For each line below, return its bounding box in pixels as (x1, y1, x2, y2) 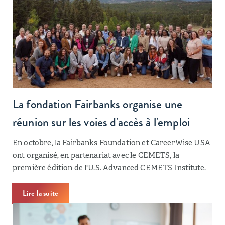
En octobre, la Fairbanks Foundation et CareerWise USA (13, 138, 210, 147)
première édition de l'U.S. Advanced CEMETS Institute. (13, 163, 206, 172)
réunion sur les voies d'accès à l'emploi (13, 114, 190, 131)
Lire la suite (23, 188, 58, 199)
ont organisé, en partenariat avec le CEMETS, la (13, 150, 180, 160)
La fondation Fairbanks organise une (13, 96, 183, 113)
